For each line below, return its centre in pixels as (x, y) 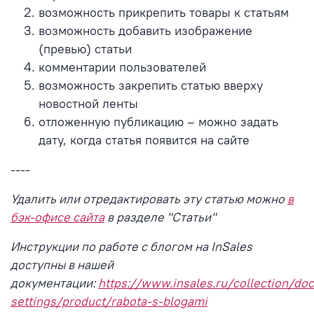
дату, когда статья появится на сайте (144, 140)
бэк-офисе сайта (57, 217)
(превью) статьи (85, 49)
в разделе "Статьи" (160, 217)
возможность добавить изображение (145, 30)
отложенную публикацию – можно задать (158, 122)
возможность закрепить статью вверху (151, 85)
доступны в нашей (62, 265)
